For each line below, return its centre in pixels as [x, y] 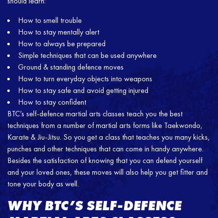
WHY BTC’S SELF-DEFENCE [94, 206]
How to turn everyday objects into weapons [85, 79]
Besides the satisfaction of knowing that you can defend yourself [105, 161]
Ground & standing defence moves [71, 67]
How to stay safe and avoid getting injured [83, 91]
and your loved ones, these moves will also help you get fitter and [108, 172]
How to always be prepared [62, 44]
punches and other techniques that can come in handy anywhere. [105, 149]
